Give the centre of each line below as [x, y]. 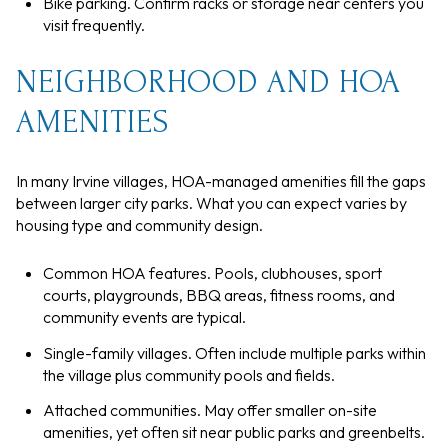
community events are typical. [144, 317]
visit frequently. [93, 25]
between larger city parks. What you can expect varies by [211, 202]
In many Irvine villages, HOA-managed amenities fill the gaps [221, 180]
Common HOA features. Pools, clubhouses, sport [212, 273]
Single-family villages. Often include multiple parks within [234, 352]
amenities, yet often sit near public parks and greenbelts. [233, 432]
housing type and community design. [139, 224]
